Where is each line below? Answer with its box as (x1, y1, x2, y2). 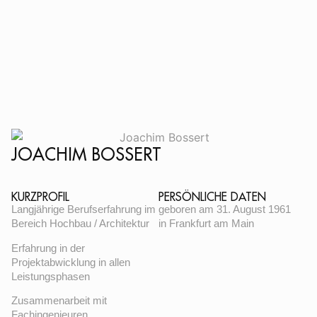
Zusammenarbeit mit (11, 294, 107, 307)
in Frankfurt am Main (158, 217, 254, 230)
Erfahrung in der (11, 241, 85, 254)
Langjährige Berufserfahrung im (11, 203, 156, 216)
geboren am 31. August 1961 (158, 203, 291, 216)
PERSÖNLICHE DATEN (158, 190, 266, 204)
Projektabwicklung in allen (11, 255, 130, 268)
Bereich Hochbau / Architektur (11, 217, 149, 230)
